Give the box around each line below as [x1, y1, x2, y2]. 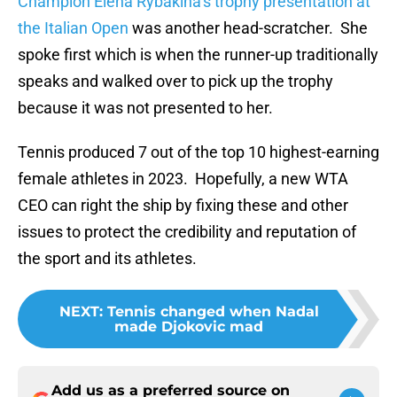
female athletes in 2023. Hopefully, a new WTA [18, 169, 348, 189]
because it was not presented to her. [18, 98, 273, 118]
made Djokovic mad [114, 318, 263, 336]
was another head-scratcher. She [128, 19, 368, 38]
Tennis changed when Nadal [106, 303, 319, 321]
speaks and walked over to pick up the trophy [18, 72, 333, 91]
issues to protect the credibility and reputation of [18, 222, 356, 242]
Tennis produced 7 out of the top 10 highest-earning [18, 143, 379, 162]
